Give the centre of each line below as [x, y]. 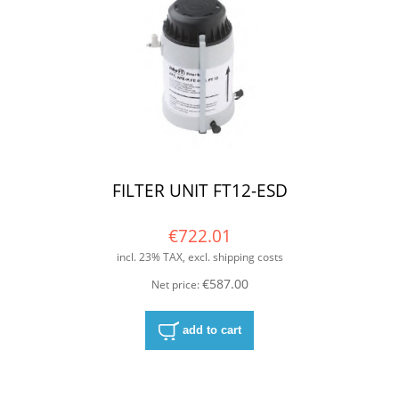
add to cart [212, 330]
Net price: [176, 284]
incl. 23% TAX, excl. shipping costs [199, 257]
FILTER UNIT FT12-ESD [199, 190]
